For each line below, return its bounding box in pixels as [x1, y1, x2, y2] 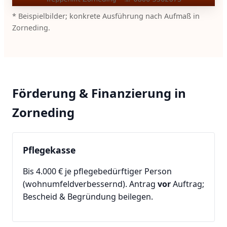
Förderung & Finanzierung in [12, 84, 186, 101]
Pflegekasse [23, 143, 75, 156]
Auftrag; [171, 178, 204, 190]
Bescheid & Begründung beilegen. [23, 191, 153, 202]
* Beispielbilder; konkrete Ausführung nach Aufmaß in [12, 11, 200, 21]
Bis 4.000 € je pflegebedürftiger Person [23, 165, 172, 177]
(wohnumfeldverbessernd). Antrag [23, 178, 158, 190]
